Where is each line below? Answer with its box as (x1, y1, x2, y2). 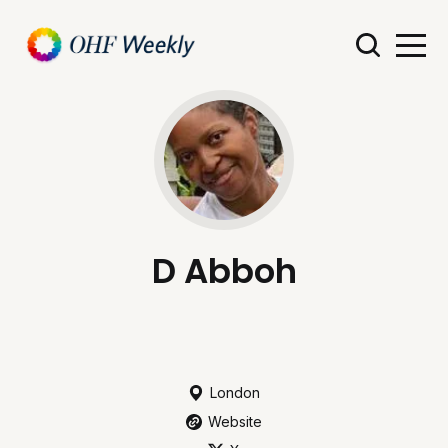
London (210, 384, 260, 402)
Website (208, 413, 262, 431)
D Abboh (151, 247, 297, 295)
